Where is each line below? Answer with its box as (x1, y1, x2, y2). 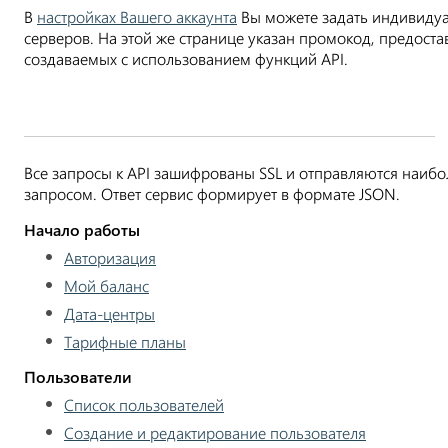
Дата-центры (64, 303, 155, 324)
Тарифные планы (64, 331, 186, 352)
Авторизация (64, 247, 156, 268)
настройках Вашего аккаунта (37, 6, 237, 27)
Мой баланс (64, 275, 149, 296)
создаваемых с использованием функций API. (24, 48, 348, 69)
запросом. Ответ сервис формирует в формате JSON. (24, 183, 400, 204)
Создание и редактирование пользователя (64, 422, 366, 443)
